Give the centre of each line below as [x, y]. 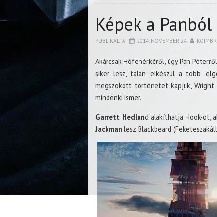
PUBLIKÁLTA [111, 40]
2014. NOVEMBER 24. [162, 40]
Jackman [109, 129]
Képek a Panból [154, 24]
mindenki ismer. [118, 98]
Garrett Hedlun [120, 117]
